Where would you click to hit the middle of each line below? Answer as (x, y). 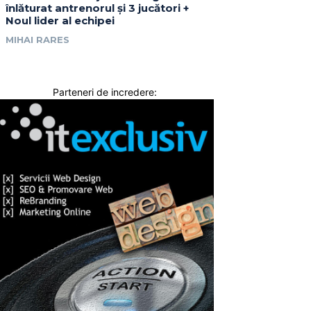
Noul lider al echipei (60, 21)
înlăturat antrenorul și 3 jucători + (98, 8)
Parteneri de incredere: (104, 92)
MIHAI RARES (38, 40)
